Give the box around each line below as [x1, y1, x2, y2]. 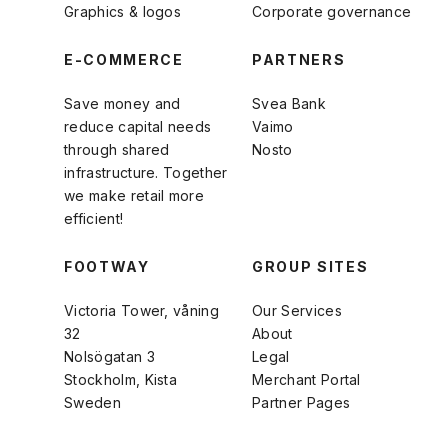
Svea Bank [252, 94, 326, 112]
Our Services [252, 301, 342, 319]
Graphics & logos [64, 2, 182, 20]
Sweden [64, 393, 121, 411]
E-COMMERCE [64, 50, 184, 68]
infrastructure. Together [64, 163, 228, 181]
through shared [64, 140, 170, 158]
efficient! [64, 209, 124, 227]
